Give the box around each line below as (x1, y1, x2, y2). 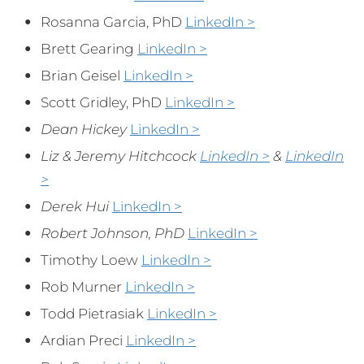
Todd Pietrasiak (41, 305, 147, 322)
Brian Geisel (41, 67, 123, 84)
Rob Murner (41, 278, 125, 295)
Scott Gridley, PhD (41, 93, 165, 110)
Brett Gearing (41, 40, 137, 57)
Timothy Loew (41, 251, 141, 268)
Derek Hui (41, 197, 109, 214)
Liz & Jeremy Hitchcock (41, 147, 200, 164)
